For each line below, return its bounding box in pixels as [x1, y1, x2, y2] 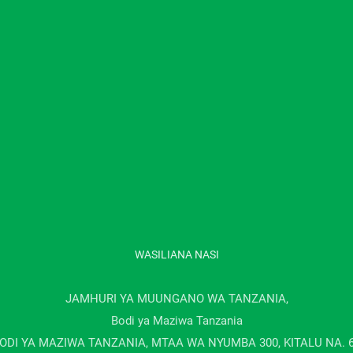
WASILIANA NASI [134, 247, 219, 262]
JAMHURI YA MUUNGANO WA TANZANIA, [65, 292, 288, 307]
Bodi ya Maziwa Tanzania [110, 313, 243, 328]
